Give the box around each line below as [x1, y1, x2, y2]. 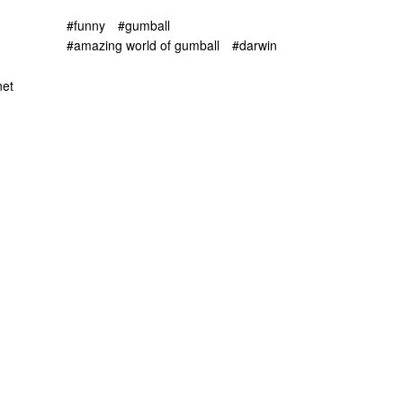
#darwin [232, 36, 277, 55]
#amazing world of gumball [67, 36, 219, 55]
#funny [67, 15, 105, 34]
